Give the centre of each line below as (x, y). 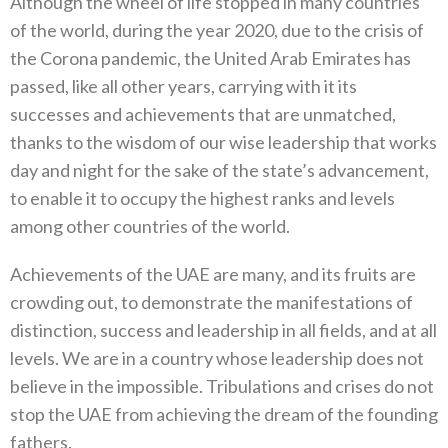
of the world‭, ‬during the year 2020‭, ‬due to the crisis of (217, 30)
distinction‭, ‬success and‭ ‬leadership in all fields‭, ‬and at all (223, 330)
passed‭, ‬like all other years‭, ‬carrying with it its (183, 86)
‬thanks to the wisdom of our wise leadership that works (223, 142)
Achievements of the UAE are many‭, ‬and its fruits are (213, 274)
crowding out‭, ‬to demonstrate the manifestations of (211, 302)
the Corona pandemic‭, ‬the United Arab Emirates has (210, 58)
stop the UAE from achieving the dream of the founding (224, 414)
